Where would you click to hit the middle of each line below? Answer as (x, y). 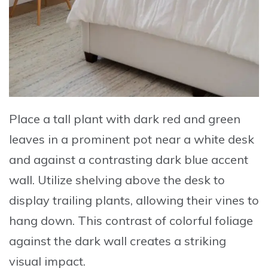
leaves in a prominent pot (80, 139)
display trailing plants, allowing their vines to (134, 200)
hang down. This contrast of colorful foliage (131, 221)
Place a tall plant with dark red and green (125, 119)
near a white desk (203, 139)
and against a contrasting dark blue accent (129, 160)
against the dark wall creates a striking (118, 241)
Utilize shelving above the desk (124, 180)
